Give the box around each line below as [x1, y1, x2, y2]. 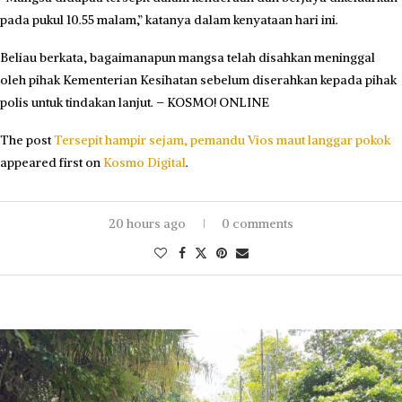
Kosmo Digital [103, 154, 186, 171]
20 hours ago [109, 215, 186, 232]
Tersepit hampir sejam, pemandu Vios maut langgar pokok [54, 132, 390, 149]
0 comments [222, 215, 293, 232]
